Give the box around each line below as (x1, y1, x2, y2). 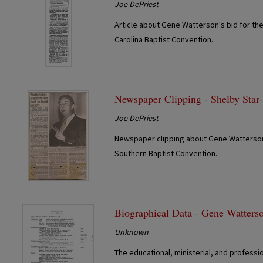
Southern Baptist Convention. (114, 147, 218, 159)
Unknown (114, 226, 149, 237)
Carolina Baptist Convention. (114, 33, 214, 45)
